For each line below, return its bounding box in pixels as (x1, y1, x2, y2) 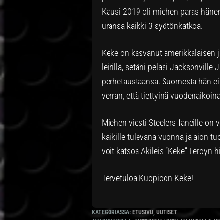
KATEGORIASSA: (92, 208, 132, 216)
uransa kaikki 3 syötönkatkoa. (102, 20, 203, 31)
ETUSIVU (132, 208, 153, 216)
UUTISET (156, 208, 177, 216)
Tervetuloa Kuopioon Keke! (102, 172, 193, 183)
